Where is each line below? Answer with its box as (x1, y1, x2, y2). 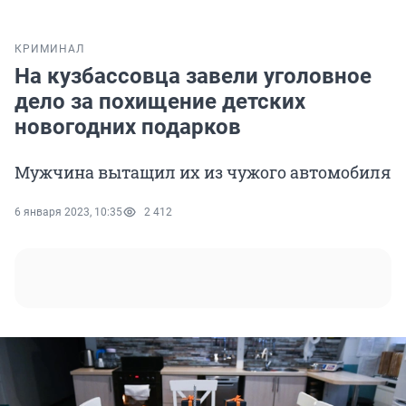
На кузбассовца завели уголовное (14, 63, 372, 90)
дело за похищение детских (14, 89, 305, 115)
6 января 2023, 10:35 (14, 206, 122, 219)
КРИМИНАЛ (14, 43, 84, 56)
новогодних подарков (14, 114, 241, 140)
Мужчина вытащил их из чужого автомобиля (14, 161, 391, 184)
